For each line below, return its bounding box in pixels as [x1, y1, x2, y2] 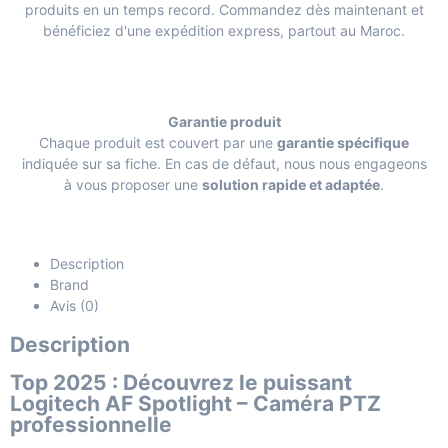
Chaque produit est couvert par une [39, 133, 277, 151]
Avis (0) [50, 297, 99, 315]
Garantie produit [167, 112, 281, 130]
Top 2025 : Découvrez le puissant [10, 369, 352, 395]
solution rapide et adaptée [202, 175, 380, 193]
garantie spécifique [277, 133, 409, 151]
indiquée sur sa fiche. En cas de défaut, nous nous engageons [21, 154, 427, 172]
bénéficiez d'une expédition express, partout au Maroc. [43, 21, 405, 39]
